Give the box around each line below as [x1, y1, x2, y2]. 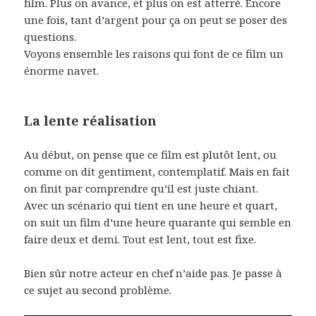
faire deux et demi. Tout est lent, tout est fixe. [24, 231, 257, 246]
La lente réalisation [24, 111, 157, 129]
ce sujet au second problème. [24, 282, 172, 297]
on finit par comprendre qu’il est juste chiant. [24, 181, 259, 195]
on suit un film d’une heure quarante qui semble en [24, 214, 292, 229]
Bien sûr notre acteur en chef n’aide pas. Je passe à [24, 265, 283, 280]
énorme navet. [24, 63, 99, 78]
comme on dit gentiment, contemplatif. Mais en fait [24, 164, 291, 178]
